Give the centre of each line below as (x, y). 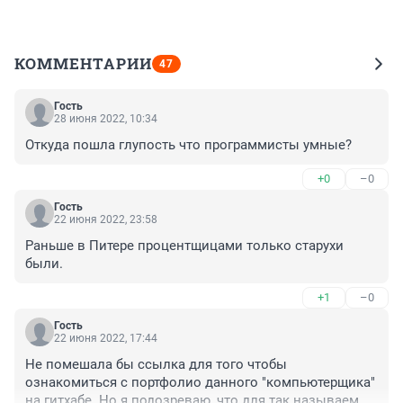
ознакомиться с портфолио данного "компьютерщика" (200, 383)
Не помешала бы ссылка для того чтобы (156, 365)
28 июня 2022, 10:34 (106, 119)
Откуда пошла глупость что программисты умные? (188, 145)
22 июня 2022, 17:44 (106, 339)
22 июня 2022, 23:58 (106, 220)
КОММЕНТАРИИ (83, 64)
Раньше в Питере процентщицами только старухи (184, 246)
